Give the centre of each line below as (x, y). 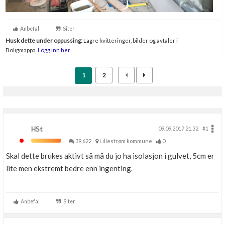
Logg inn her (53, 50)
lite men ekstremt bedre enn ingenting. (69, 168)
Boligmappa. (21, 50)
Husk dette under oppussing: (44, 40)
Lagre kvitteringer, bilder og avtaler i (130, 40)
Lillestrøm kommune (127, 141)
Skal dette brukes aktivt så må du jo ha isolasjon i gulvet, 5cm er (110, 156)
